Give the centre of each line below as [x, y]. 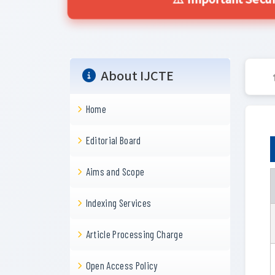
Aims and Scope [115, 171]
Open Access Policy [122, 265]
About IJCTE [137, 76]
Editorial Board [113, 140]
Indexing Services [118, 203]
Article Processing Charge [134, 234]
